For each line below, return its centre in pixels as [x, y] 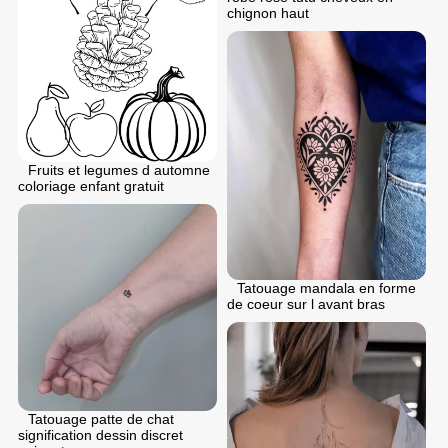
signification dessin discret [100, 434]
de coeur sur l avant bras [306, 303]
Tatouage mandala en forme [326, 287]
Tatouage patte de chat [101, 418]
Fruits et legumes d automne [119, 170]
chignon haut [268, 12]
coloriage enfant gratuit [91, 186]
